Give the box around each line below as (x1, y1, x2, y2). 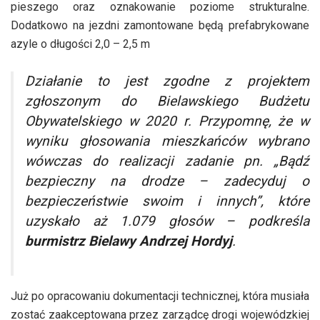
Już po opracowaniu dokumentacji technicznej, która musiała (11, 289, 309, 304)
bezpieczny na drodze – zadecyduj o (25, 173, 309, 190)
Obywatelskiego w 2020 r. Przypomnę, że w (25, 113, 309, 130)
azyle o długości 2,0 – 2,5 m (11, 36, 150, 51)
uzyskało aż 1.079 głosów (25, 213, 213, 230)
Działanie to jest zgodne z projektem (25, 73, 309, 90)
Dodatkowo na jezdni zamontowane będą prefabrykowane (11, 18, 309, 32)
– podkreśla (212, 213, 310, 230)
